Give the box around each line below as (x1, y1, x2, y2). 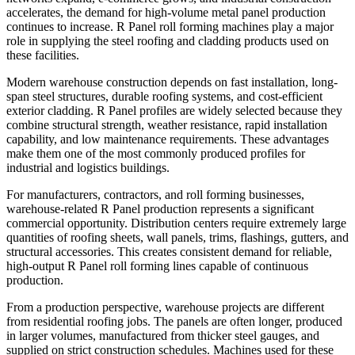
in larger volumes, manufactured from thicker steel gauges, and (6, 328, 319, 342)
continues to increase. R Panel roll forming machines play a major (6, 19, 334, 33)
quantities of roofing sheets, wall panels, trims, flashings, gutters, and (6, 230, 349, 244)
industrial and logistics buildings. (6, 160, 170, 174)
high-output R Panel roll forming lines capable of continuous (6, 258, 308, 273)
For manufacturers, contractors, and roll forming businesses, (6, 187, 304, 201)
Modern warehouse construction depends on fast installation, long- (6, 74, 338, 89)
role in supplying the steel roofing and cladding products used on (6, 33, 329, 48)
